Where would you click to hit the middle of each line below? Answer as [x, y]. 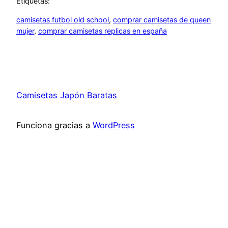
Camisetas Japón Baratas [67, 95]
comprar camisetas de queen [162, 19]
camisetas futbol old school [63, 19]
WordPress [114, 125]
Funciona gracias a [54, 125]
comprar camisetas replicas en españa [103, 31]
